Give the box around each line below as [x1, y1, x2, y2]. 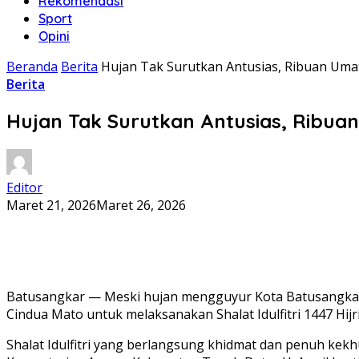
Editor [6, 178, 42, 196]
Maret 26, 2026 [96, 196, 186, 214]
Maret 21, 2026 [6, 196, 96, 214]
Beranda [6, 58, 58, 75]
